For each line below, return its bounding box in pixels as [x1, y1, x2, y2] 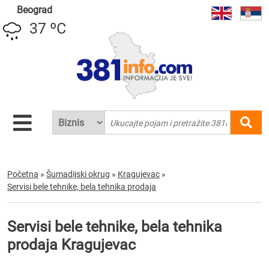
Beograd [17, 4, 52, 16]
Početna [7, 169, 38, 179]
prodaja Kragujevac [7, 236, 136, 253]
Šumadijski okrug [46, 169, 110, 179]
